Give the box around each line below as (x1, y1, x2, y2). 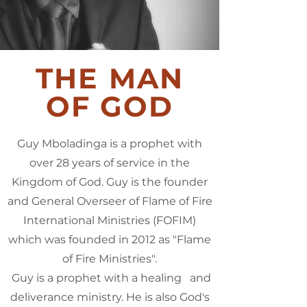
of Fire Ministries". (62, 252, 157, 265)
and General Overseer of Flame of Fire (7, 195, 212, 208)
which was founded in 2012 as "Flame (8, 233, 211, 246)
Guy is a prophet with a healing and (8, 271, 211, 284)
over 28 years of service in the (29, 156, 190, 169)
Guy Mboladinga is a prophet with (17, 137, 202, 150)
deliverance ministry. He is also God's (10, 291, 210, 304)
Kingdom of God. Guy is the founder (12, 175, 208, 188)
